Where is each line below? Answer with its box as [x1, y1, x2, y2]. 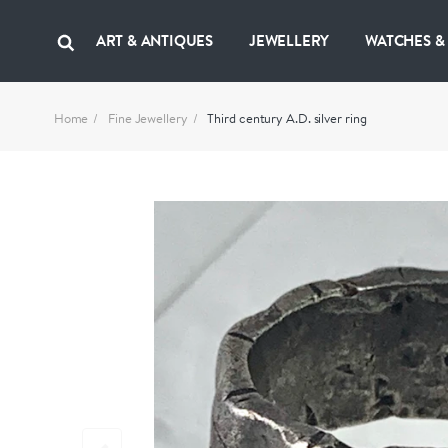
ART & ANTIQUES [95, 30, 213, 51]
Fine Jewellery [108, 109, 188, 127]
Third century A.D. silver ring [207, 109, 367, 127]
